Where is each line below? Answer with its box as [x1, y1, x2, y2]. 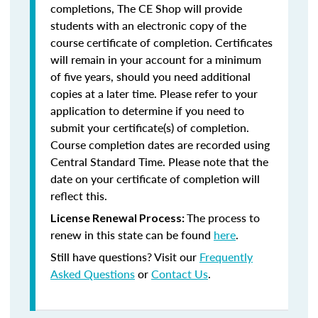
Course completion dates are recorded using [50, 136, 270, 153]
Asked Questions [50, 265, 135, 282]
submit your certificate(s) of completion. [50, 119, 249, 136]
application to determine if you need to [50, 102, 244, 119]
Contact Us [151, 265, 208, 282]
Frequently [199, 248, 253, 265]
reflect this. [50, 187, 107, 204]
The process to [187, 209, 260, 226]
